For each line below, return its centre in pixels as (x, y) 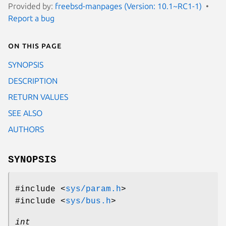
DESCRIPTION (33, 80)
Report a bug (31, 18)
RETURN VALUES (38, 97)
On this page (35, 45)
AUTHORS (26, 129)
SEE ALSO (25, 113)
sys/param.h (93, 189)
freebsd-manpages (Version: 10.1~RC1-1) (128, 6)
